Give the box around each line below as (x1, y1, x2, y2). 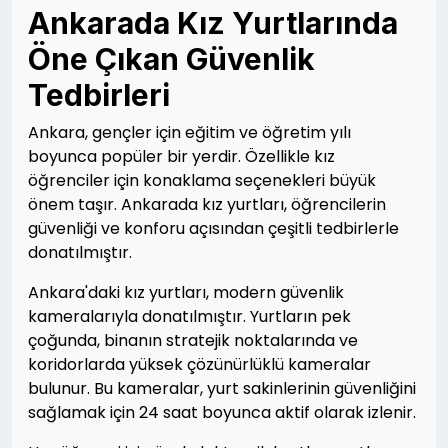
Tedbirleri (28, 77, 170, 113)
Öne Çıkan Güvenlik (28, 41, 315, 77)
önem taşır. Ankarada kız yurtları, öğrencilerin (28, 193, 386, 216)
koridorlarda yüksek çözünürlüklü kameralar (28, 353, 371, 376)
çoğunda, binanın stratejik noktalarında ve (28, 329, 358, 352)
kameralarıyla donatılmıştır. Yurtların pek (28, 305, 351, 328)
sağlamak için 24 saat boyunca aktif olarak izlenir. (28, 401, 416, 424)
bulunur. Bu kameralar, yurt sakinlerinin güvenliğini (28, 377, 416, 400)
